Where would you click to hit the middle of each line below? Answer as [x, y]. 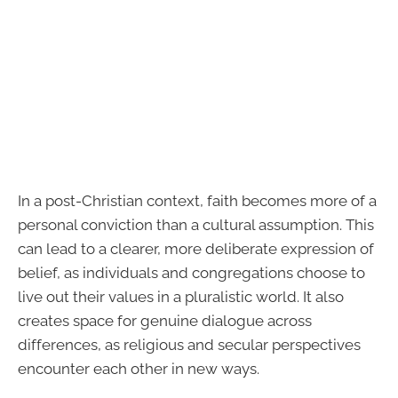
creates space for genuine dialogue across [165, 320]
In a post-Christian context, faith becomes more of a [197, 200]
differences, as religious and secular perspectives [189, 344]
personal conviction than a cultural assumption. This [196, 224]
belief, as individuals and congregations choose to [191, 272]
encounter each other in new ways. [139, 368]
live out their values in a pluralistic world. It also [181, 296]
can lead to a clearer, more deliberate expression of [196, 248]
